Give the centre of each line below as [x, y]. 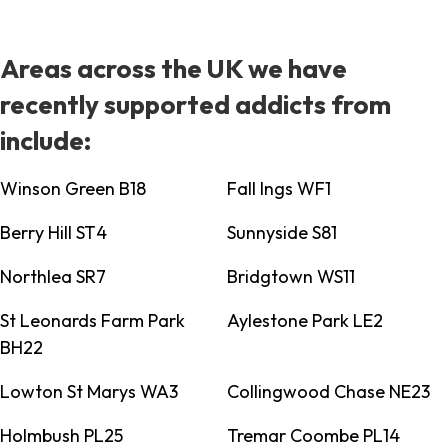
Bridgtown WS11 [290, 277]
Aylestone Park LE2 [304, 321]
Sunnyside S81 [281, 233]
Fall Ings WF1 [278, 189]
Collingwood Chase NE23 [328, 392]
